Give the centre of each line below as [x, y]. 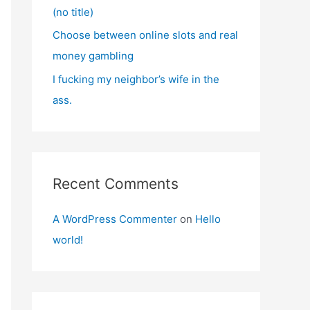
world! [68, 240]
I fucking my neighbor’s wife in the [136, 79]
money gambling [93, 56]
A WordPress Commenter [115, 219]
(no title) [73, 12]
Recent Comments [116, 184]
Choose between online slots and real [145, 35]
